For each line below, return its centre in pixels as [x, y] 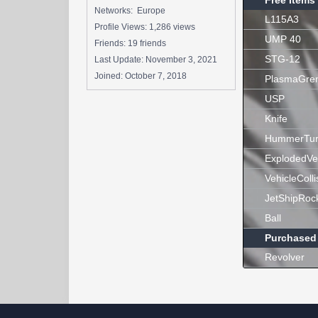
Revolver [285, 257]
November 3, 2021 [181, 60]
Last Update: [120, 60]
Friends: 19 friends [130, 43]
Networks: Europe [130, 11]
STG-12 [283, 59]
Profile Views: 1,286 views [145, 27]
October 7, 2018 [156, 76]
